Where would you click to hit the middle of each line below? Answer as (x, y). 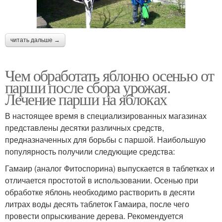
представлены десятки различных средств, (84, 127)
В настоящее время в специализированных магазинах (106, 115)
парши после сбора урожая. (87, 87)
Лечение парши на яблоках (86, 99)
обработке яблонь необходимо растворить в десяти (100, 192)
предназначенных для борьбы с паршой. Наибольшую (105, 139)
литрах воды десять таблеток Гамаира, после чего (97, 204)
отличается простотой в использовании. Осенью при (102, 180)
